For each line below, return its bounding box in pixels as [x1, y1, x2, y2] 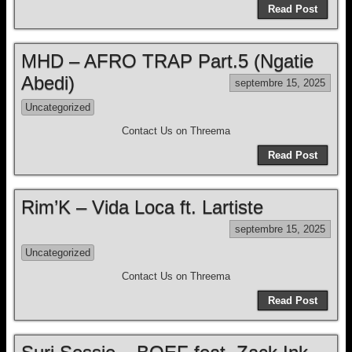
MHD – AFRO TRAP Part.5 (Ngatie [21, 50, 313, 71]
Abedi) [21, 72, 75, 93]
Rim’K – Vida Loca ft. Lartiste [21, 196, 263, 218]
